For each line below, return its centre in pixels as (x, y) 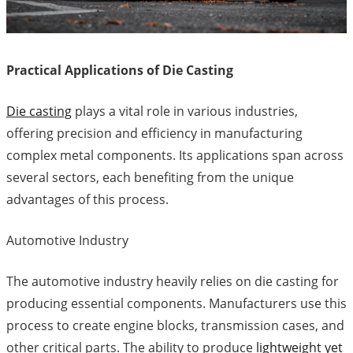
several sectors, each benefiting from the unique (150, 178)
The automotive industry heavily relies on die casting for (173, 282)
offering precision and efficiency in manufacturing (154, 134)
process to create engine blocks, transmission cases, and (175, 326)
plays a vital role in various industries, (185, 111)
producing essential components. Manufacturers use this (176, 304)
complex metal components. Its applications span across (175, 156)
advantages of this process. (87, 200)
